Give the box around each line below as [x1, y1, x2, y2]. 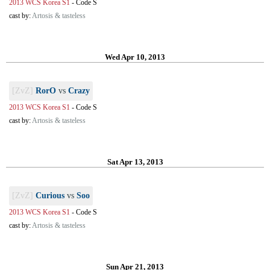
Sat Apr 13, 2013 [107, 157, 163, 166]
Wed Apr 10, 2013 [105, 52, 165, 61]
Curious [36, 191, 64, 200]
